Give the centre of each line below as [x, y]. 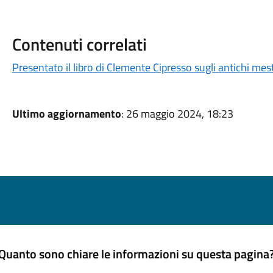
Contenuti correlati [79, 44]
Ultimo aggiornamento [66, 114]
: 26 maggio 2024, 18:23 [177, 114]
